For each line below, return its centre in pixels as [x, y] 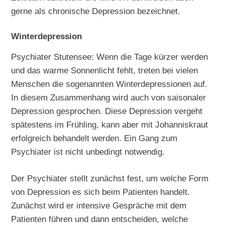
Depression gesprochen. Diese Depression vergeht [107, 111]
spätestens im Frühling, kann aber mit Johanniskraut [110, 125]
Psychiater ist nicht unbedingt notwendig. [88, 152]
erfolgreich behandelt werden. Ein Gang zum [94, 138]
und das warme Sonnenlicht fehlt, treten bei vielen [105, 71]
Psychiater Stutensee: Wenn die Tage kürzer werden [110, 57]
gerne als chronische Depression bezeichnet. [96, 11]
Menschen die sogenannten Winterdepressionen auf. [109, 84]
